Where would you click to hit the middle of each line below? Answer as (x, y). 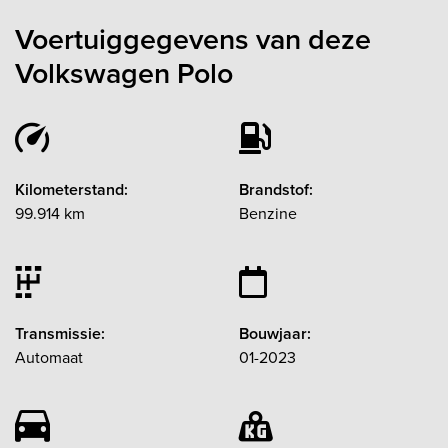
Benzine (268, 213)
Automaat (49, 357)
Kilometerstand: (71, 189)
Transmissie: (60, 333)
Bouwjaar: (275, 333)
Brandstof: (276, 189)
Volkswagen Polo (124, 72)
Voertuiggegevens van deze (193, 38)
